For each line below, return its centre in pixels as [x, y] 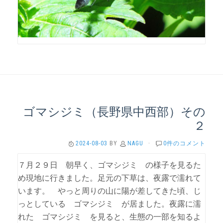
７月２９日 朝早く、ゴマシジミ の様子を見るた [110, 165]
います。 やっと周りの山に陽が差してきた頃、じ [110, 191]
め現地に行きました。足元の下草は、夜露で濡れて [110, 178]
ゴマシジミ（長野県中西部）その [114, 111]
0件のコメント [184, 143]
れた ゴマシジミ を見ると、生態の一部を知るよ [110, 217]
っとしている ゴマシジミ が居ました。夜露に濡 [110, 204]
